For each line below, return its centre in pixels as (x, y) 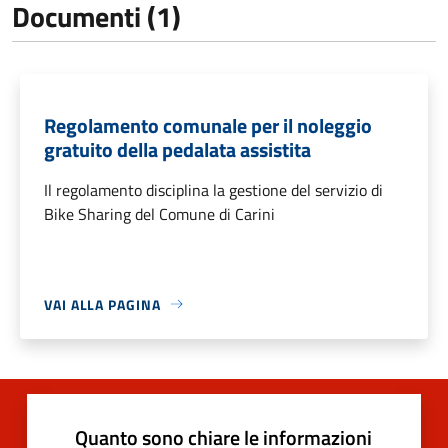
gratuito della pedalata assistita (177, 149)
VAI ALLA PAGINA (102, 304)
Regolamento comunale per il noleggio (208, 125)
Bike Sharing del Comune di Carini (159, 213)
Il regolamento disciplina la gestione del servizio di (213, 189)
